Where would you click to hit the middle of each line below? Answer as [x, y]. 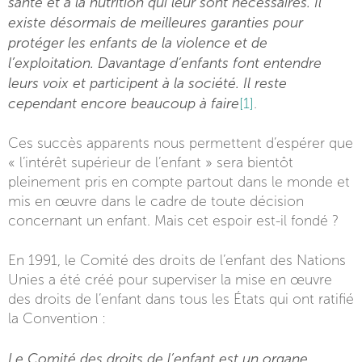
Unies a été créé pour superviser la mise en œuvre [170, 280]
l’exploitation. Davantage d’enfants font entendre [165, 63]
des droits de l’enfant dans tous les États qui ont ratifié [181, 299]
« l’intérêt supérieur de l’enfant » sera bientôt [151, 163]
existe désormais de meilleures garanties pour [156, 23]
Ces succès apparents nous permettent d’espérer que [181, 143]
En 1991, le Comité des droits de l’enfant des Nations [177, 261]
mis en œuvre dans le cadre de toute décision [156, 202]
